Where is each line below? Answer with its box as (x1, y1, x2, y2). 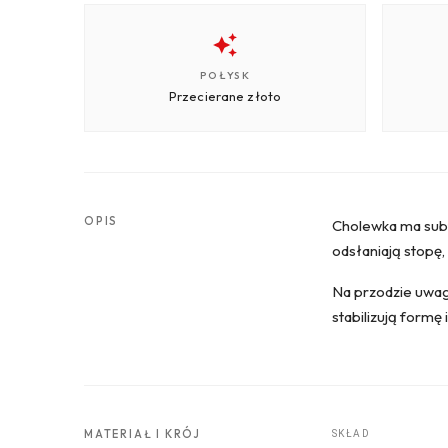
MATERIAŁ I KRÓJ (84, 426, 201, 441)
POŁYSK (199, 67, 251, 82)
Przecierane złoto (168, 87, 282, 104)
